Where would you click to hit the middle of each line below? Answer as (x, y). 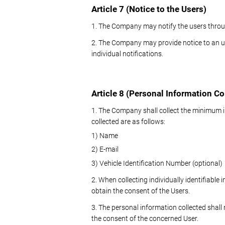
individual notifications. (127, 54)
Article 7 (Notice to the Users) (149, 9)
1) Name (105, 135)
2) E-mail (105, 149)
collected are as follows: (128, 122)
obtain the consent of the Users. (141, 191)
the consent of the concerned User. (145, 219)
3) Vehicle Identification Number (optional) (157, 163)
